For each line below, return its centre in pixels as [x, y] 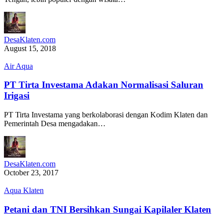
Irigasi [17, 96]
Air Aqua [18, 66]
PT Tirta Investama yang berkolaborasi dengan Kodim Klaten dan [106, 115]
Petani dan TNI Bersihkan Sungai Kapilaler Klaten [108, 209]
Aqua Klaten [24, 191]
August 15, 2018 [30, 48]
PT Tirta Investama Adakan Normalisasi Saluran [104, 85]
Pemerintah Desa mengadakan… [55, 124]
